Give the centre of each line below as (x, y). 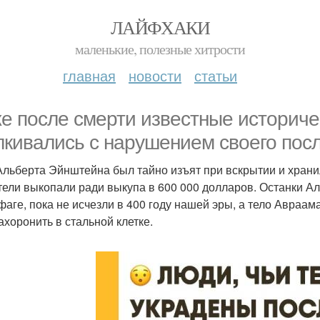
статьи (216, 75)
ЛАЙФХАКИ (160, 27)
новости (155, 75)
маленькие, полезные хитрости (160, 49)
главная (89, 75)
